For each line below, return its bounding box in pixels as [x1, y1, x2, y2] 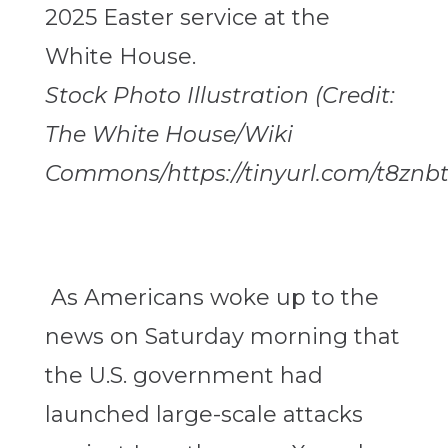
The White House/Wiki [44, 121, 293, 149]
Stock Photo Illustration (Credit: [44, 82, 395, 110]
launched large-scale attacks [44, 401, 363, 429]
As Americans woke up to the [50, 284, 379, 312]
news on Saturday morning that [44, 323, 400, 351]
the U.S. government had [44, 362, 323, 390]
